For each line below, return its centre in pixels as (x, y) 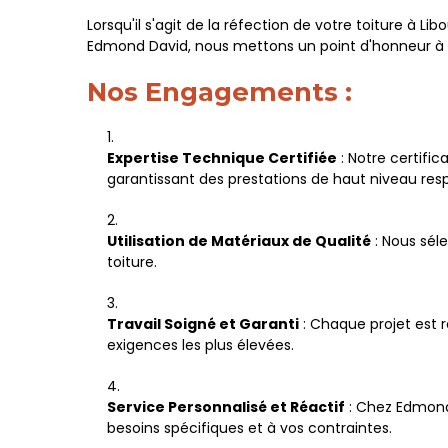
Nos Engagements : (219, 91)
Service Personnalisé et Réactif (226, 407)
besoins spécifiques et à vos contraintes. (249, 428)
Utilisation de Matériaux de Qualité (239, 241)
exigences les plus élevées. (200, 345)
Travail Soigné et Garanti (203, 324)
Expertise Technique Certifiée (222, 158)
